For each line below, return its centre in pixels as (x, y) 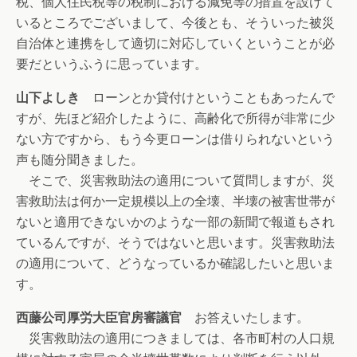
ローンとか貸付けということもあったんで (207, 98)
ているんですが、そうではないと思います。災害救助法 (175, 243)
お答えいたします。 (245, 318)
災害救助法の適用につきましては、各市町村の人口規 (175, 338)
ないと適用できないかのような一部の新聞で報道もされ (175, 222)
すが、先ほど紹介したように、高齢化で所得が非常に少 (175, 118)
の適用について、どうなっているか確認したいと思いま (175, 263)
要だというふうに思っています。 (112, 64)
